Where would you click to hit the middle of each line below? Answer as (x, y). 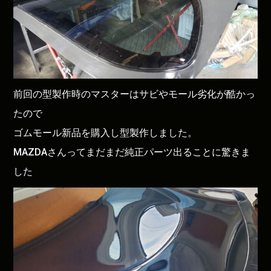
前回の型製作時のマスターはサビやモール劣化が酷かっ (135, 94)
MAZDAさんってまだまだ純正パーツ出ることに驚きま (132, 152)
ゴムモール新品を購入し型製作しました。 (106, 132)
